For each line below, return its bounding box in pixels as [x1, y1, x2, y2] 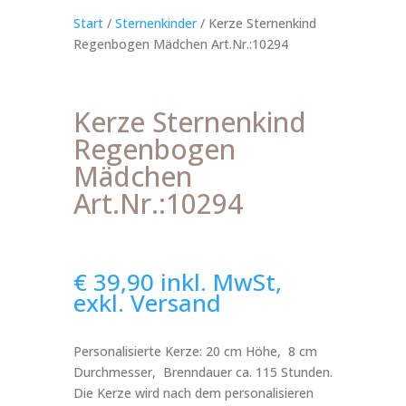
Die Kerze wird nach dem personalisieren [72, 384, 314, 401]
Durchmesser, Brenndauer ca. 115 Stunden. [72, 363, 333, 381]
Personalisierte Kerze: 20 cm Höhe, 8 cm [72, 343, 317, 360]
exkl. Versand [72, 286, 221, 319]
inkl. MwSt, [159, 266, 282, 298]
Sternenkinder [114, 14, 197, 32]
